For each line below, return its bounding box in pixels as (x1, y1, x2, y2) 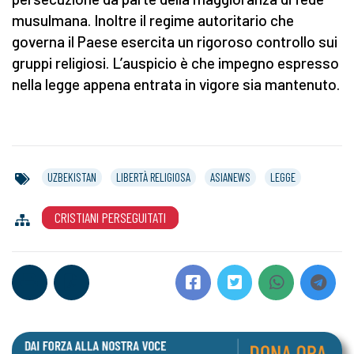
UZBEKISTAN (47, 170, 96, 185)
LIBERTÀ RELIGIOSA (116, 170, 190, 185)
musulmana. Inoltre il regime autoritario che (12, 11, 294, 30)
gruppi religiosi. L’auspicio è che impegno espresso (12, 54, 339, 73)
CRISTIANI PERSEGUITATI (55, 209, 166, 227)
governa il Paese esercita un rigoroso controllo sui (12, 32, 337, 51)
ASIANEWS (210, 170, 250, 185)
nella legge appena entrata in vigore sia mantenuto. (12, 75, 340, 94)
